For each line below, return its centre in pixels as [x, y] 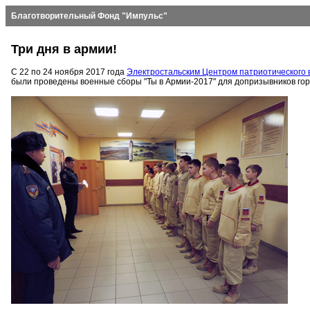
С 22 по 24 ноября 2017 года [69, 72]
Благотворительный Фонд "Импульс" [89, 16]
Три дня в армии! [64, 49]
